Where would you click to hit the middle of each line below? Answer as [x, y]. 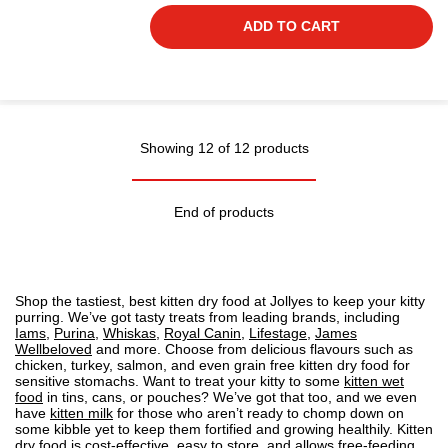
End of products [224, 212]
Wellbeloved [53, 349]
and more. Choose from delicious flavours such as [252, 349]
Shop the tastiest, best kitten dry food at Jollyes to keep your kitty [220, 301]
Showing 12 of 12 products [224, 148]
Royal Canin [202, 333]
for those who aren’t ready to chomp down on [258, 413]
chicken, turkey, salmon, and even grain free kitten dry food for [212, 365]
